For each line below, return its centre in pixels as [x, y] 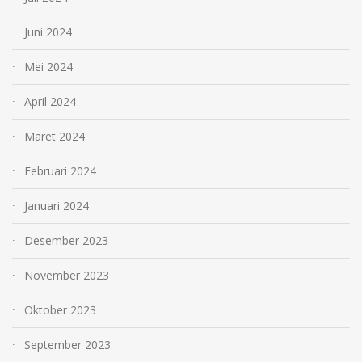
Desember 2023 [66, 241]
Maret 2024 [55, 137]
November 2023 [67, 276]
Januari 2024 [57, 206]
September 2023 [67, 345]
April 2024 [50, 102]
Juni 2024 [48, 32]
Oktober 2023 [60, 310]
